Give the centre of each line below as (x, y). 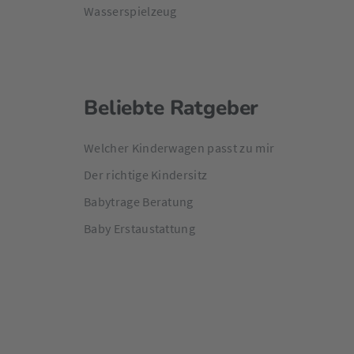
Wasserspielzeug (130, 11)
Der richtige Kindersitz (146, 175)
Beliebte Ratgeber (171, 108)
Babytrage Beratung (139, 202)
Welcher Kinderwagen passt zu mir (179, 148)
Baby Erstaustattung (140, 229)
